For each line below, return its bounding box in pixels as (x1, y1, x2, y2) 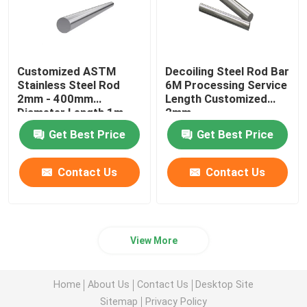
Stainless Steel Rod (17, 77, 121, 92)
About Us (88, 279, 130, 291)
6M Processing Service (165, 77, 288, 92)
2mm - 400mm (17, 91, 94, 106)
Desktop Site (195, 279, 254, 291)
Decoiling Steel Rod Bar (165, 64, 290, 78)
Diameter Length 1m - (17, 105, 132, 119)
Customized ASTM (17, 64, 116, 78)
